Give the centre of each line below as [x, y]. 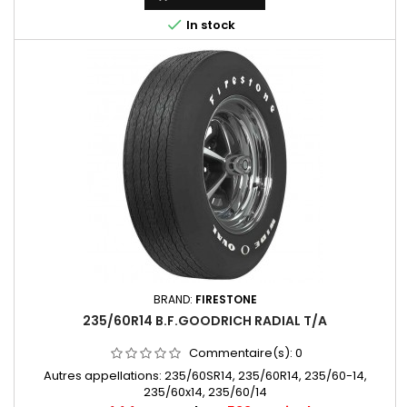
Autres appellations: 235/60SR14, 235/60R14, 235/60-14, [205, 375]
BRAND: [174, 299]
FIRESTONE [226, 299]
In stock [209, 25]
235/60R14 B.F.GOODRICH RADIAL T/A [205, 320]
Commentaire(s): [242, 352]
